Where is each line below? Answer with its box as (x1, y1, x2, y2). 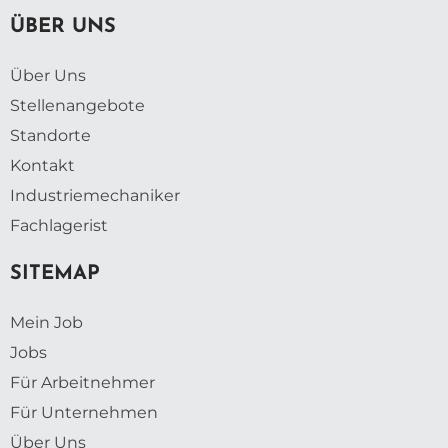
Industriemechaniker (10, 185, 180, 205)
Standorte (10, 125, 91, 145)
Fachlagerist (10, 215, 108, 235)
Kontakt (10, 155, 75, 175)
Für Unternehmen (10, 402, 158, 422)
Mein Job (10, 312, 83, 332)
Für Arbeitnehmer (10, 372, 155, 392)
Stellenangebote (10, 95, 145, 115)
